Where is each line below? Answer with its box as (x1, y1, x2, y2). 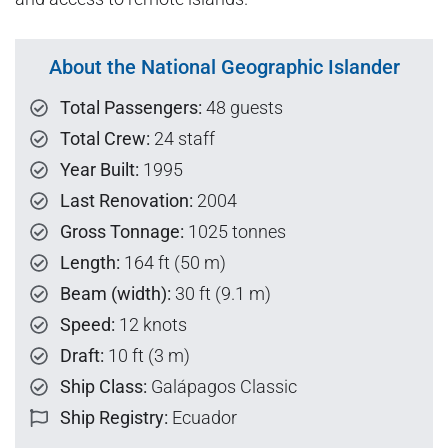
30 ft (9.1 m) (171, 283, 271, 305)
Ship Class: (60, 376, 147, 398)
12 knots (115, 314, 187, 336)
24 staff (150, 128, 215, 150)
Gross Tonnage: (60, 221, 184, 243)
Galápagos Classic (147, 376, 297, 398)
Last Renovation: (60, 190, 193, 212)
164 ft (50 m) (120, 252, 226, 274)
